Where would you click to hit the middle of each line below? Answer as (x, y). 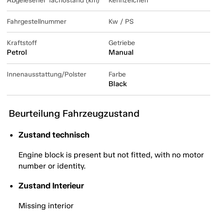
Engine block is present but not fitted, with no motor (111, 155)
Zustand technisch (54, 135)
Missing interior (46, 206)
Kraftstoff (22, 43)
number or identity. (52, 166)
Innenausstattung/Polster (46, 75)
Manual (121, 53)
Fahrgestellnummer (37, 22)
